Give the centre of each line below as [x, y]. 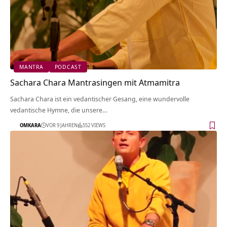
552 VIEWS [94, 125]
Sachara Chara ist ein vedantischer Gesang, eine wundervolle [100, 99]
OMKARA [30, 125]
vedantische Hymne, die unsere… [59, 110]
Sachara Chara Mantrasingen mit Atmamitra [95, 82]
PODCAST [68, 67]
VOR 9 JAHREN [62, 125]
